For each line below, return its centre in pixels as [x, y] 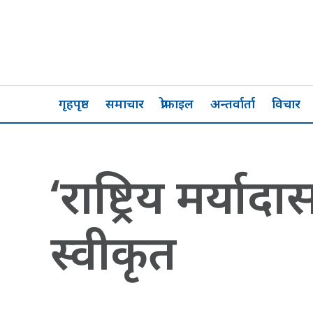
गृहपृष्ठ [74, 104]
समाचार [125, 104]
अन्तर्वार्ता [233, 104]
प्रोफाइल [177, 104]
